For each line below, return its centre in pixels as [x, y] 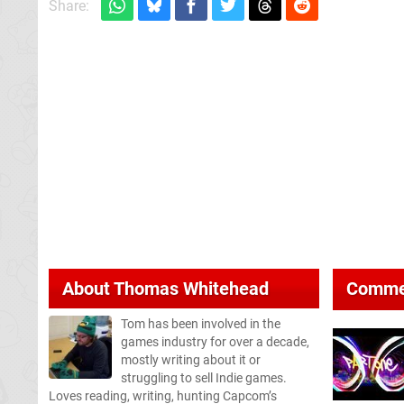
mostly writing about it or [191, 360]
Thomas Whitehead [191, 288]
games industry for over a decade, [215, 342]
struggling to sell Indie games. [204, 378]
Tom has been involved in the [201, 324]
